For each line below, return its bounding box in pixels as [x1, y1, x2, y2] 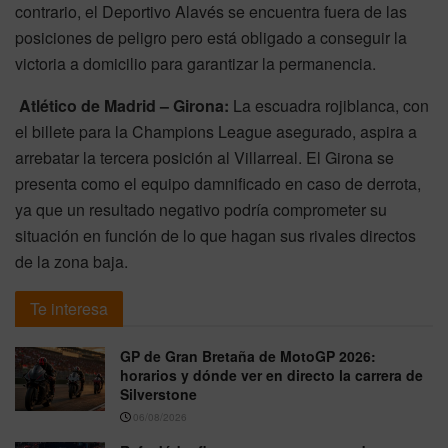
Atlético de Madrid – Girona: [19, 93, 229, 117]
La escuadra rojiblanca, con [229, 93, 429, 117]
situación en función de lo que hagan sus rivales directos [15, 223, 416, 247]
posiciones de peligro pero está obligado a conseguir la [15, 25, 407, 49]
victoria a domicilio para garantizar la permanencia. [15, 51, 376, 75]
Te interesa [30, 296, 108, 320]
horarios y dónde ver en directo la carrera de [120, 364, 423, 385]
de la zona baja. [15, 249, 128, 273]
